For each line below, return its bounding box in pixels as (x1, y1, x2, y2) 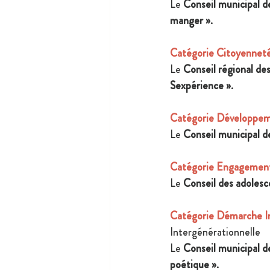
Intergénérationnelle (170, 224, 260, 240)
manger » (170, 13, 210, 29)
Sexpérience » (170, 78, 231, 94)
